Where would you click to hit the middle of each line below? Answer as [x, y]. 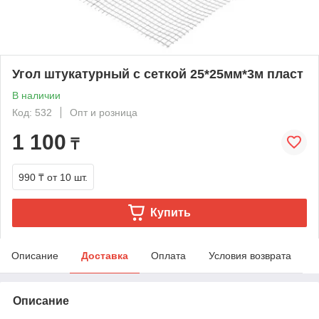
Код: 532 [32, 112]
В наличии [36, 95]
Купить [170, 212]
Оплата [168, 255]
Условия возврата [250, 255]
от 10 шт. [67, 177]
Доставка [105, 255]
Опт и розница [104, 112]
